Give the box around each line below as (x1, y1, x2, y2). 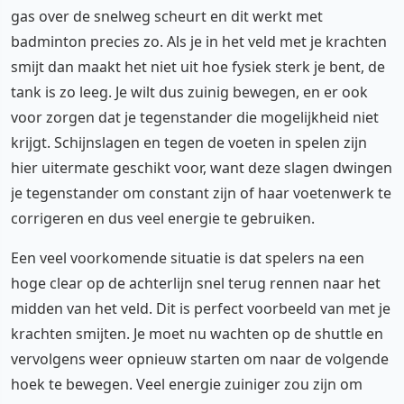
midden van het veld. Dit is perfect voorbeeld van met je (11, 298, 390, 318)
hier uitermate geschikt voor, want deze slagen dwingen (11, 157, 392, 178)
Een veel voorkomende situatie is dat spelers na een (11, 247, 364, 268)
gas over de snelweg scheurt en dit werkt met (11, 5, 323, 26)
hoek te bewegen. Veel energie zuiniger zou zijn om (11, 373, 363, 394)
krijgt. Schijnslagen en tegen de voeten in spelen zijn (11, 132, 367, 152)
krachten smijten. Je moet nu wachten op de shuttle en (11, 323, 383, 344)
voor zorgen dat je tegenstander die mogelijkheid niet (11, 106, 379, 127)
